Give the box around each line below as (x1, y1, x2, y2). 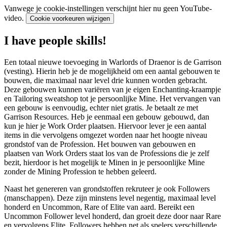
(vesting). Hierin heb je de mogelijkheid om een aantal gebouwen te (4, 66, 220, 75)
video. (4, 14, 26, 23)
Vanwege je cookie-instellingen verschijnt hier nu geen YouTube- (4, 4, 212, 13)
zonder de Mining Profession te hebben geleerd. (4, 167, 157, 176)
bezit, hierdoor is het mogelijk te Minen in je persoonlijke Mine (4, 158, 205, 167)
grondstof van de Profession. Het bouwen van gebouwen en (4, 139, 196, 148)
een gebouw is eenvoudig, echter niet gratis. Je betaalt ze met (4, 103, 198, 112)
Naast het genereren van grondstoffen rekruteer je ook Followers (4, 184, 210, 193)
